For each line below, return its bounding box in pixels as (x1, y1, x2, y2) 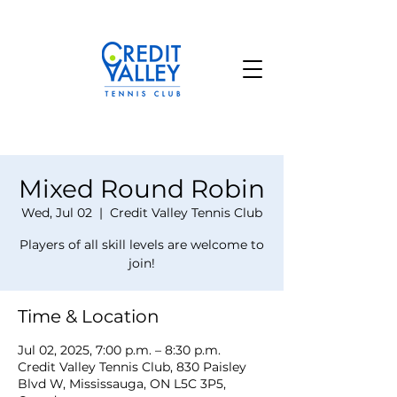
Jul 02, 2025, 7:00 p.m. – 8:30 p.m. (18, 342, 221, 358)
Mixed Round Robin (19, 174, 265, 204)
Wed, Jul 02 (21, 205, 92, 221)
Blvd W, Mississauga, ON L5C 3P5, (18, 376, 226, 392)
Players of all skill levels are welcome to (19, 237, 264, 253)
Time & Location (18, 306, 160, 327)
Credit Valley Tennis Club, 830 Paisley (18, 359, 246, 375)
